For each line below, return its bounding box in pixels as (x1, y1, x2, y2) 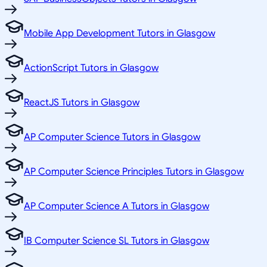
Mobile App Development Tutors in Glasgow (24, 27, 215, 39)
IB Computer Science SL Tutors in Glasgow (24, 234, 209, 247)
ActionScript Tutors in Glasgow (24, 61, 159, 74)
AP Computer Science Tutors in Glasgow (24, 131, 200, 143)
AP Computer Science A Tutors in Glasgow (24, 200, 209, 212)
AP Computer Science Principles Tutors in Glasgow (24, 165, 244, 178)
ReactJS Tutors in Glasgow (24, 96, 139, 108)
